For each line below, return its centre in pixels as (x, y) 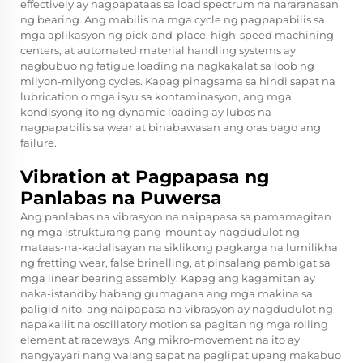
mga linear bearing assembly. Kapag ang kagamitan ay (168, 278)
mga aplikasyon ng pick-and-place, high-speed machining (177, 35)
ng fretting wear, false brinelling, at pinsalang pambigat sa (175, 263)
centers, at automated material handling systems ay (158, 51)
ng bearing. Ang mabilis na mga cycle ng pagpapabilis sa (173, 20)
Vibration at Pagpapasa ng (145, 177)
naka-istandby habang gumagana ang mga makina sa (167, 294)
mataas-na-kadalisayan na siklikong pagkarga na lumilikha (179, 248)
